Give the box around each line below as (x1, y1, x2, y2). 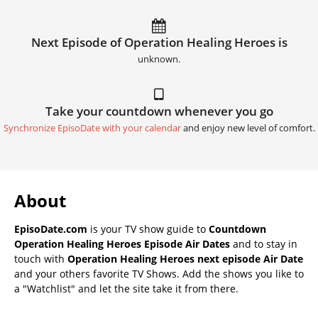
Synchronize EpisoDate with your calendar (3, 122, 181, 135)
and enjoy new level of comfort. (180, 122, 315, 135)
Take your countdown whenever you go (45, 103, 273, 120)
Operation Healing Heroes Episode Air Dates (14, 237, 230, 251)
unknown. (138, 53, 180, 66)
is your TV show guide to (87, 222, 209, 236)
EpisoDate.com (14, 222, 87, 236)
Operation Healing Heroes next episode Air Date (67, 252, 303, 266)
